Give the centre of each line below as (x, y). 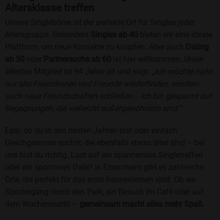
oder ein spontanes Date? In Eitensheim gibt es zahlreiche (104, 167)
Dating (197, 47)
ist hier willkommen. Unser (157, 59)
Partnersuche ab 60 (77, 59)
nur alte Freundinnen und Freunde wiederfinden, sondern (102, 84)
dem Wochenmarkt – (42, 204)
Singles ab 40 (114, 35)
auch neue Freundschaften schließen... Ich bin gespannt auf (108, 96)
